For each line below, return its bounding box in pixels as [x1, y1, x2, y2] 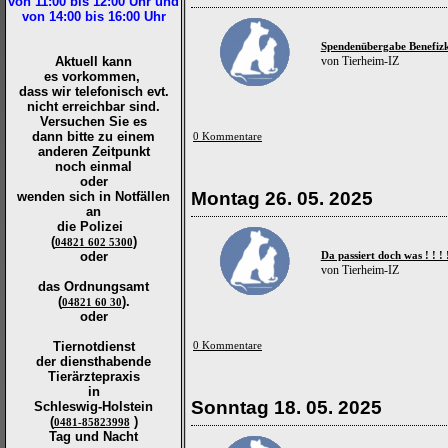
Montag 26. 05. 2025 [191, 188, 373, 209]
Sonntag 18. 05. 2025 [191, 397, 382, 418]
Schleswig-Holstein [34, 399, 153, 414]
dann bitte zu [32, 129, 117, 144]
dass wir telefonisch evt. [18, 84, 169, 99]
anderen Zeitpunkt [37, 144, 150, 159]
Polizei [79, 219, 167, 234]
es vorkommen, [43, 69, 144, 84]
